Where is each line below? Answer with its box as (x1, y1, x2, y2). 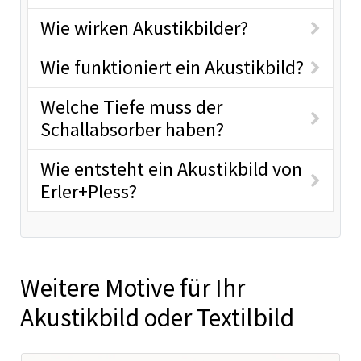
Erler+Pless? (40, 179, 137, 205)
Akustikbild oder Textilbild (20, 301, 294, 334)
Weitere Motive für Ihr (20, 272, 245, 305)
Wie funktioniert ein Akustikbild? (40, 55, 304, 81)
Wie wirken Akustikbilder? (40, 15, 248, 41)
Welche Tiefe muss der (40, 94, 222, 120)
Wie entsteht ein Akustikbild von (40, 156, 302, 182)
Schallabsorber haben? (40, 117, 224, 143)
